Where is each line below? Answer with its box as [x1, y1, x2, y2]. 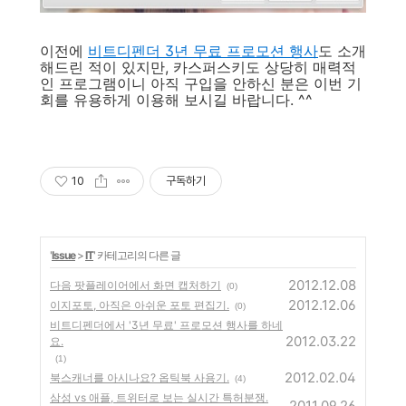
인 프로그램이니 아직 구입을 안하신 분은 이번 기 [40, 73, 362, 92]
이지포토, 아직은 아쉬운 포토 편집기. [50, 297, 229, 312]
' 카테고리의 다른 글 [93, 247, 180, 262]
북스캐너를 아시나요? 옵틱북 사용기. [50, 370, 229, 384]
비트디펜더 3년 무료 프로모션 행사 [88, 41, 318, 60]
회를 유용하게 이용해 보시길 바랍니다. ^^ [40, 90, 322, 109]
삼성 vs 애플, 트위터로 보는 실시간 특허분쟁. [50, 390, 268, 404]
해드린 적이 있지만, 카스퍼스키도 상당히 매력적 [40, 57, 356, 76]
